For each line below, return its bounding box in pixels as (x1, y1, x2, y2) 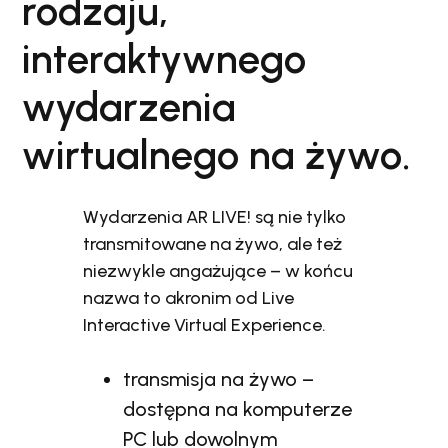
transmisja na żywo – (123, 366, 315, 391)
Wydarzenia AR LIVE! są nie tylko (83, 205, 347, 228)
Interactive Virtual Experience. (83, 313, 327, 336)
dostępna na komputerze (123, 396, 353, 421)
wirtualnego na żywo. (22, 130, 411, 179)
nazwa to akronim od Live (83, 286, 295, 309)
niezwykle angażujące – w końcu (83, 259, 354, 282)
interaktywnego (22, 34, 306, 83)
